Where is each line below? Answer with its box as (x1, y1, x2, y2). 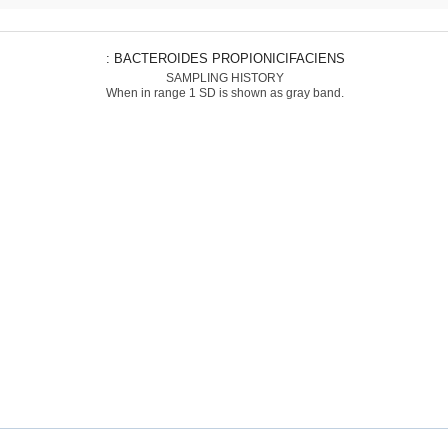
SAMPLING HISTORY (165, 71, 284, 85)
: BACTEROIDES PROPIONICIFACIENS (113, 51, 344, 66)
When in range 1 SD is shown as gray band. (105, 86, 344, 100)
